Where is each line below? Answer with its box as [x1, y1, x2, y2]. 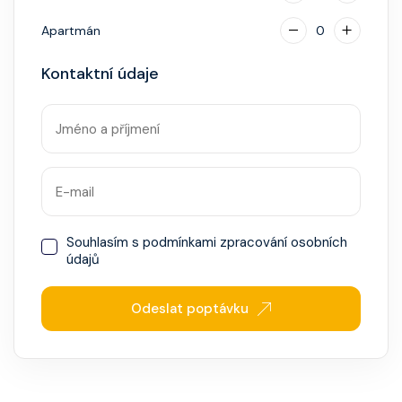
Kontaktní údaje [41, 63, 159, 84]
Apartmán [41, 22, 100, 39]
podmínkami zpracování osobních [143, 233, 347, 251]
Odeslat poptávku [131, 300, 249, 318]
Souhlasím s [66, 233, 143, 251]
